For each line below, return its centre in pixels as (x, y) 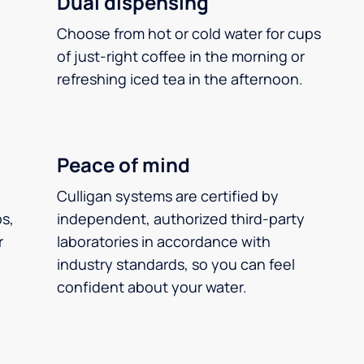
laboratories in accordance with (164, 241)
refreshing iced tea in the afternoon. (180, 79)
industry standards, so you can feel (176, 264)
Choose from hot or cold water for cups (189, 33)
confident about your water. (152, 287)
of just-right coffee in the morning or (181, 56)
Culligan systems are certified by (168, 196)
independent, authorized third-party (181, 219)
